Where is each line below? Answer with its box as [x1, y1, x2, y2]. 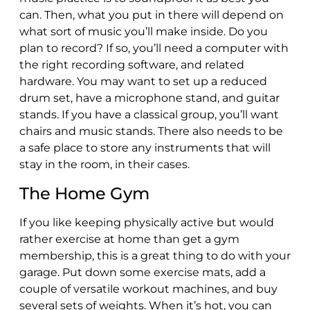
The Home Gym [19, 183, 149, 203]
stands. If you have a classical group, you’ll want [19, 107, 279, 121]
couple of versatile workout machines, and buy [19, 282, 277, 295]
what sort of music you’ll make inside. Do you [19, 24, 268, 38]
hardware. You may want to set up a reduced [19, 74, 267, 88]
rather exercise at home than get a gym [19, 232, 239, 246]
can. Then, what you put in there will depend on [19, 8, 284, 21]
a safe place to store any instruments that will [19, 140, 271, 154]
